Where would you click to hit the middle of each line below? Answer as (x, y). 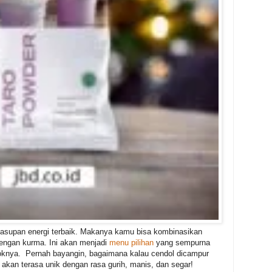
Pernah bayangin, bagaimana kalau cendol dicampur (117, 254)
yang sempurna (182, 243)
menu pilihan (131, 243)
